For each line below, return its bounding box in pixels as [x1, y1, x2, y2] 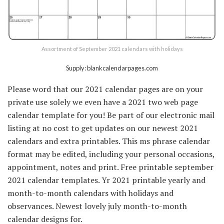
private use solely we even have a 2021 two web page [7, 96, 198, 107]
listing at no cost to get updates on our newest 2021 [7, 122, 198, 133]
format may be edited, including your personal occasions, [7, 148, 214, 159]
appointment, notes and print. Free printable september [7, 161, 213, 172]
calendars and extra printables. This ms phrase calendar [7, 135, 210, 146]
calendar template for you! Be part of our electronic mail [7, 109, 214, 120]
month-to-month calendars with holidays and [7, 187, 173, 198]
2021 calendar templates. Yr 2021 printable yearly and [7, 174, 205, 185]
